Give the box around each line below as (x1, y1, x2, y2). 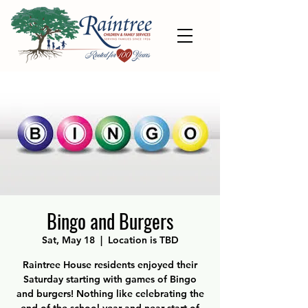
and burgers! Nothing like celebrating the (16, 287, 204, 300)
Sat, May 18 (41, 234, 95, 246)
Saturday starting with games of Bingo (23, 273, 197, 285)
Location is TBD (107, 234, 179, 246)
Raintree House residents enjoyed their (23, 258, 197, 271)
